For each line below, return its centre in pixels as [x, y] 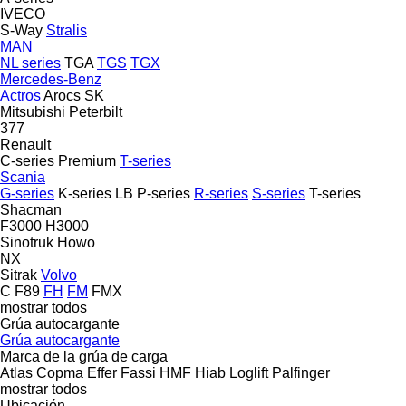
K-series [85, 193]
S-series [279, 193]
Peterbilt [96, 111]
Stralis [67, 30]
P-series [164, 193]
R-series [221, 193]
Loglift [249, 372]
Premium [87, 160]
